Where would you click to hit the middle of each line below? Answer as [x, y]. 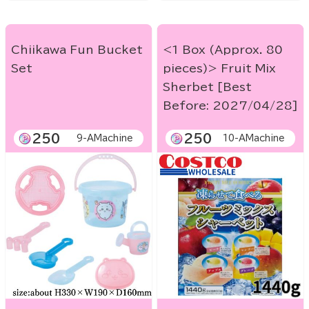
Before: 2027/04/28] [230, 106]
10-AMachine [254, 139]
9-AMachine [105, 139]
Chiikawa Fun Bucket [77, 50]
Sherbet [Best [207, 87]
